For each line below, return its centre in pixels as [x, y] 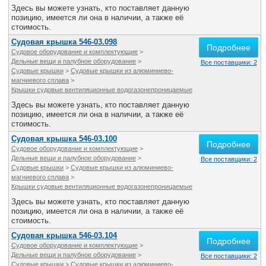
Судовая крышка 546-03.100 [64, 139]
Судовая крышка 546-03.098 [64, 42]
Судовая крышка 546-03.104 [64, 235]
